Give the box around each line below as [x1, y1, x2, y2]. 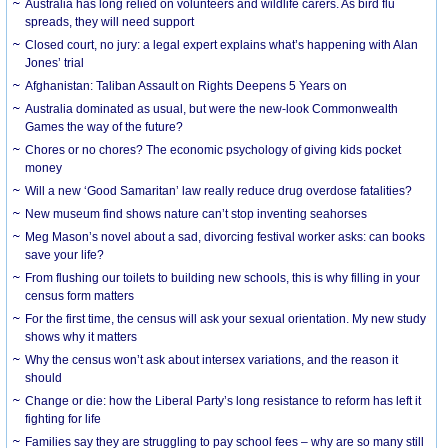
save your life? [25, 247, 105, 262]
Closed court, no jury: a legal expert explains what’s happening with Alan [25, 37, 419, 52]
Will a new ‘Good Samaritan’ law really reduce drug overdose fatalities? [25, 183, 413, 198]
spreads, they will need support [25, 14, 195, 29]
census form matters [25, 288, 135, 303]
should [25, 370, 63, 385]
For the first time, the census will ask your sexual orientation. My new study [25, 311, 427, 326]
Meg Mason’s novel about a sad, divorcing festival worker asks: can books [25, 229, 426, 244]
